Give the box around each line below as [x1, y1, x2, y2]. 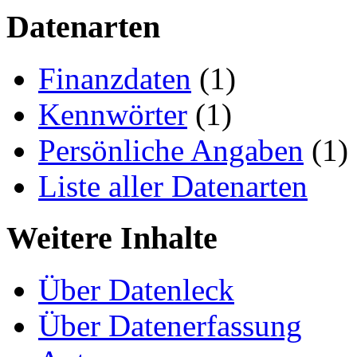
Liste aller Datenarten [38, 169, 308, 204]
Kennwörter [38, 97, 187, 132]
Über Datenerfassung [38, 308, 302, 343]
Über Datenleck [38, 272, 234, 307]
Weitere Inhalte [6, 219, 218, 256]
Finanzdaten [38, 61, 191, 96]
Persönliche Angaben [38, 133, 304, 168]
